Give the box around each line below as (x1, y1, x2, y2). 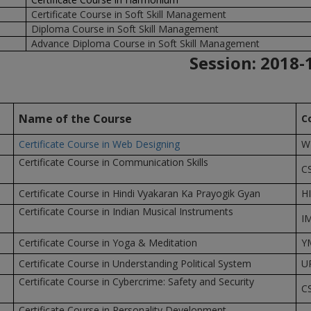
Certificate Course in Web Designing (18, 137, 180, 151)
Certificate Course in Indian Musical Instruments (18, 205, 233, 218)
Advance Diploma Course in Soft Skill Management (31, 37, 260, 50)
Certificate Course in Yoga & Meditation (18, 236, 197, 249)
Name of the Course (18, 111, 132, 126)
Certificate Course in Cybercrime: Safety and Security (18, 275, 260, 288)
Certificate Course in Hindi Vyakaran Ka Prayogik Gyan (18, 187, 260, 200)
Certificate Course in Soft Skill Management (31, 8, 226, 21)
